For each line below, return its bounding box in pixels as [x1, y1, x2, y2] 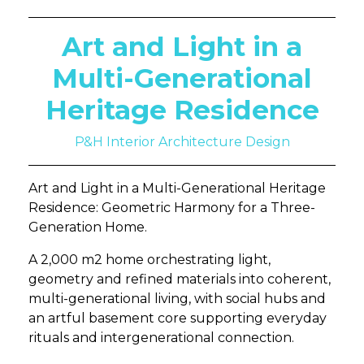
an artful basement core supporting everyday [28, 310, 327, 327]
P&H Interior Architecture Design [74, 134, 290, 150]
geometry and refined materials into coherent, [28, 271, 331, 288]
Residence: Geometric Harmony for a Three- [28, 200, 315, 216]
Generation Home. [28, 219, 147, 236]
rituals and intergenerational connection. [28, 330, 294, 346]
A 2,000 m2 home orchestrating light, [28, 252, 271, 268]
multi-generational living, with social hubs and [28, 291, 326, 307]
